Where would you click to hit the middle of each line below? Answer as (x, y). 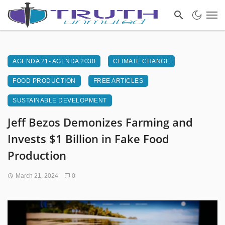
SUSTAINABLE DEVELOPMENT (60, 100)
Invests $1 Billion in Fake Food (88, 139)
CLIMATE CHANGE (141, 61)
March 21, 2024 (37, 176)
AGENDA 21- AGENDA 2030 (54, 61)
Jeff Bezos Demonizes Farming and (100, 122)
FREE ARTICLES (118, 81)
